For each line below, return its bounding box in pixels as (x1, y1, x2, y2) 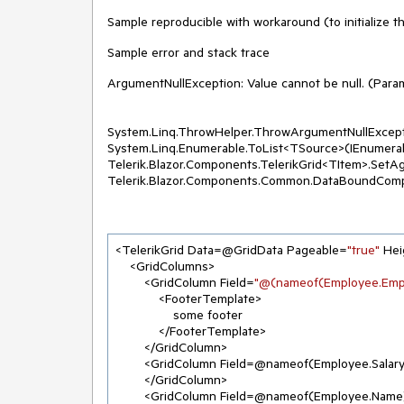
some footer (115, 307, 173, 323)
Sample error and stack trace (107, 44, 270, 60)
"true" (347, 242, 380, 258)
